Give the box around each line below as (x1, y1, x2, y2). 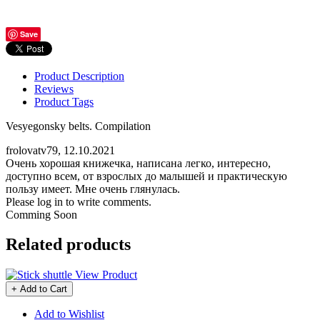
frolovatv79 (6, 144, 58, 156)
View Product (75, 269, 137, 281)
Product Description (34, 69, 124, 82)
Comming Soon (6, 208, 77, 221)
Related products (6, 235, 131, 254)
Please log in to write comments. (6, 195, 151, 208)
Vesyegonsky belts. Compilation (6, 119, 151, 132)
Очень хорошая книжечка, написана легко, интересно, (6, 156, 271, 169)
